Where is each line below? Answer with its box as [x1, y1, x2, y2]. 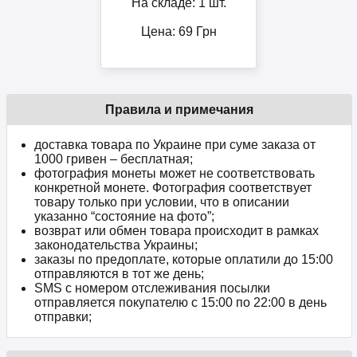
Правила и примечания [105, 103, 253, 117]
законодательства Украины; [34, 238, 198, 253]
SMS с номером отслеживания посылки [34, 281, 270, 296]
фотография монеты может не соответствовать [34, 167, 315, 181]
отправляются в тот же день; [34, 267, 204, 281]
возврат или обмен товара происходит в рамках [34, 224, 319, 238]
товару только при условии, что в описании [34, 195, 289, 210]
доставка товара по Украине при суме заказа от [34, 138, 316, 152]
